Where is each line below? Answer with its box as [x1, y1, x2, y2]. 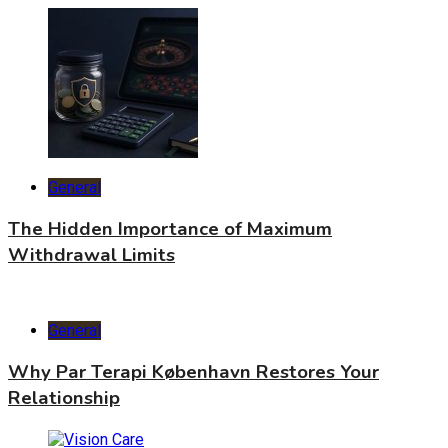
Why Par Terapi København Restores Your [8, 359, 379, 386]
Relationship [8, 385, 120, 412]
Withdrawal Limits [8, 241, 175, 268]
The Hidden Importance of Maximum [8, 215, 332, 242]
